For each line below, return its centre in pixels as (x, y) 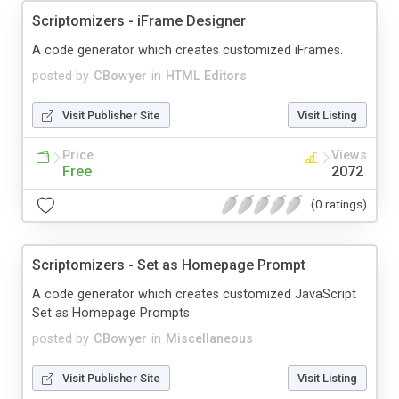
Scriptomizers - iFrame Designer (139, 20)
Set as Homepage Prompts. (112, 313)
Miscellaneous (209, 338)
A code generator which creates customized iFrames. (187, 50)
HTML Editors (206, 76)
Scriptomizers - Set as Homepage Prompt (169, 265)
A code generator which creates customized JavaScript (194, 294)
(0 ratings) (339, 204)
